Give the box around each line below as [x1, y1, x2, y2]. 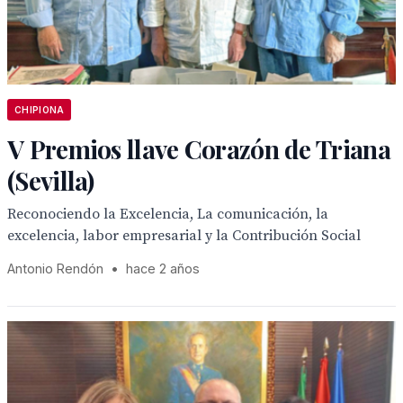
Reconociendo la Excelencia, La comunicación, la [7, 205, 328, 223]
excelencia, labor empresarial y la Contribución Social [7, 227, 361, 245]
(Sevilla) [7, 164, 94, 197]
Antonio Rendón [7, 261, 103, 276]
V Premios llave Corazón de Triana [7, 132, 390, 166]
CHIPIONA [14, 104, 65, 115]
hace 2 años [126, 261, 200, 276]
